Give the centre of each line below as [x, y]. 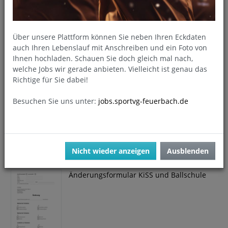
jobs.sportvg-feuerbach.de [143, 101]
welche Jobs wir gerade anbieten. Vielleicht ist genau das [110, 69]
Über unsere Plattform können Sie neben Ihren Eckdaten [109, 37]
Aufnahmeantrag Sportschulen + [117, 14]
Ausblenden [188, 151]
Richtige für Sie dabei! [50, 79]
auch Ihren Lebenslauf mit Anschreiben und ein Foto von [110, 47]
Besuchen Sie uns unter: [54, 101]
